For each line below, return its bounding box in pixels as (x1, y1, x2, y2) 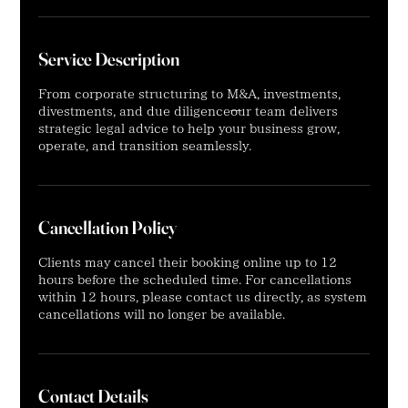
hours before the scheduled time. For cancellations (38, 273, 352, 289)
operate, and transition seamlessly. (38, 139, 252, 155)
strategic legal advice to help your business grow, (38, 122, 341, 138)
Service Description (38, 47, 180, 71)
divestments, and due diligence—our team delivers (38, 105, 339, 120)
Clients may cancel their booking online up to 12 (38, 256, 338, 271)
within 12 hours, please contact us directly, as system (38, 291, 368, 306)
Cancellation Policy (38, 216, 178, 240)
